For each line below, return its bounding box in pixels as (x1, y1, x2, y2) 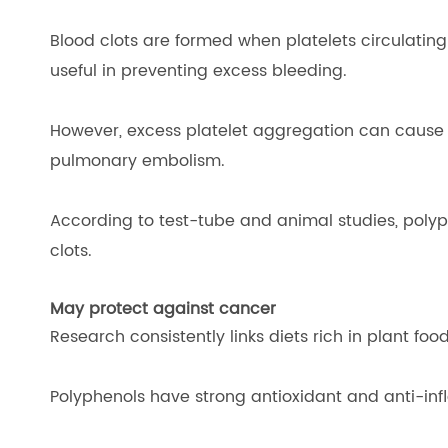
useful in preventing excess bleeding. (50, 58, 347, 84)
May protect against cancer (50, 296, 276, 322)
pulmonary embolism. (50, 148, 225, 174)
